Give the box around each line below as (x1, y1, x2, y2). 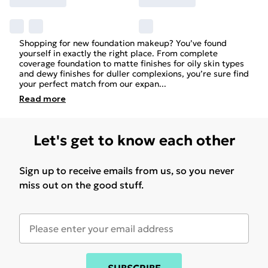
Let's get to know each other (33, 132, 235, 150)
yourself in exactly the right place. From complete (19, 48, 218, 59)
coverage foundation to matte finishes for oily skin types (19, 58, 244, 69)
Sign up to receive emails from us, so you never (19, 165, 234, 176)
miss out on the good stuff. (19, 179, 144, 191)
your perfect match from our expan (19, 78, 159, 89)
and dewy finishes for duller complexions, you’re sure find (19, 68, 249, 79)
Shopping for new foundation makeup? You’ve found (19, 38, 227, 48)
